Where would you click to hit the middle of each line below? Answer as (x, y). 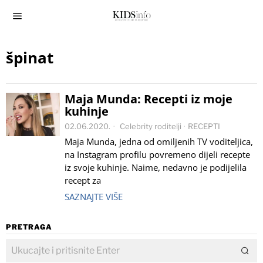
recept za (83, 180)
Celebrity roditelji (151, 126)
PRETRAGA (29, 227)
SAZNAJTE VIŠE (94, 197)
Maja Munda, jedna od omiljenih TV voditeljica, (159, 141)
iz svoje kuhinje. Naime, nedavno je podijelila (156, 167)
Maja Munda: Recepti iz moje (149, 99)
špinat (30, 58)
